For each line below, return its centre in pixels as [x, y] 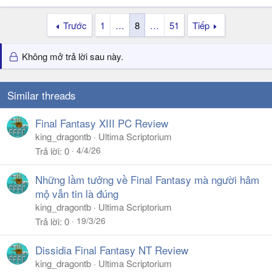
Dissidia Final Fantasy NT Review [112, 250]
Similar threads [42, 95]
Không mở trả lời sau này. [72, 56]
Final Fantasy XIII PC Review [102, 123]
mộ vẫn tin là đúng [77, 193]
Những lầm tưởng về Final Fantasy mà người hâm [147, 179]
